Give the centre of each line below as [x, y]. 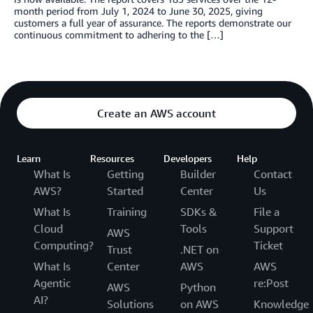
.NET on [199, 249]
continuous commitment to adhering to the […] [119, 34]
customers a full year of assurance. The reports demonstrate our [153, 22]
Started [125, 190]
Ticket [268, 245]
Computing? [64, 245]
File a [267, 211]
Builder [198, 174]
